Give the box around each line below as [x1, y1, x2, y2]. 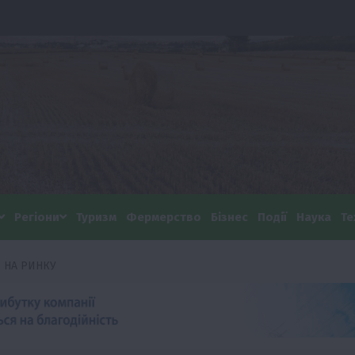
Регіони [14, 209, 59, 224]
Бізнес [211, 209, 248, 224]
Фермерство [126, 209, 201, 224]
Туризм [76, 209, 116, 224]
